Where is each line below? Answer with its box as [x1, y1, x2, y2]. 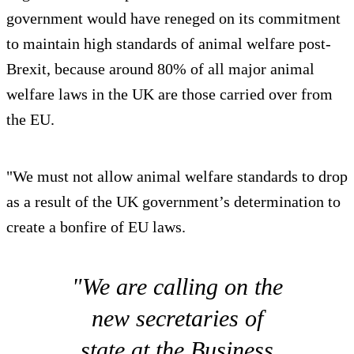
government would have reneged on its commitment [6, 9, 341, 28]
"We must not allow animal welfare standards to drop [6, 168, 348, 186]
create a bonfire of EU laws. [6, 218, 186, 236]
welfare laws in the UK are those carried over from [6, 85, 333, 104]
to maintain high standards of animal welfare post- [6, 35, 331, 53]
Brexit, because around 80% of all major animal [6, 60, 314, 78]
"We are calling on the [71, 273, 283, 300]
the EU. [6, 111, 55, 129]
